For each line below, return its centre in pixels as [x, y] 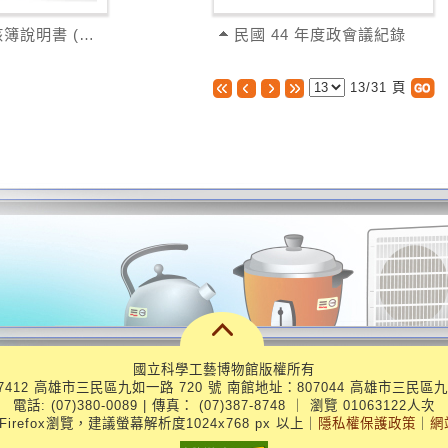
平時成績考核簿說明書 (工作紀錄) [86, 34]
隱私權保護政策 [366, 423]
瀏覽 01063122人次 [370, 405]
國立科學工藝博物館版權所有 [224, 369]
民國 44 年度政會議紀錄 [320, 34]
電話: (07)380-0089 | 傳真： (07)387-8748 [152, 405]
